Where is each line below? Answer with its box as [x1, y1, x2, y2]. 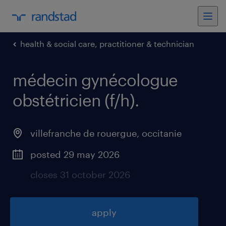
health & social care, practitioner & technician [20, 39, 194, 48]
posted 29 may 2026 [30, 149, 120, 160]
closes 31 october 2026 [30, 169, 130, 180]
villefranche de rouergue [30, 128, 137, 139]
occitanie [142, 128, 182, 139]
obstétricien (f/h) [13, 91, 135, 109]
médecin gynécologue [13, 71, 178, 89]
